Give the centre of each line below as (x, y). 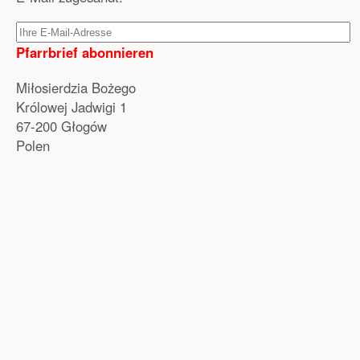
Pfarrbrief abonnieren (85, 52)
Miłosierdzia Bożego (76, 88)
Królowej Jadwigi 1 (72, 107)
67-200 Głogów (61, 126)
